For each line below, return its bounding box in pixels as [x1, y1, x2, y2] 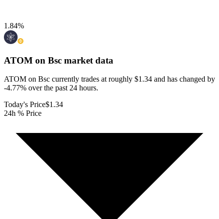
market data [62, 55, 113, 66]
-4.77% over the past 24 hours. [4, 84, 98, 92]
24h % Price [4, 109, 42, 118]
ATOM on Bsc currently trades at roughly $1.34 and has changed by [4, 75, 215, 84]
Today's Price [4, 100, 45, 109]
